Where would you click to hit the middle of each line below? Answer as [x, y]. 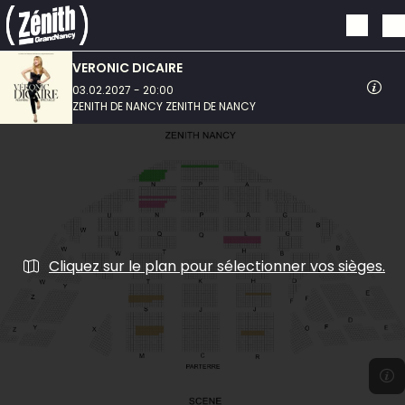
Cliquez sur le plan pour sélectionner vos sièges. [217, 266]
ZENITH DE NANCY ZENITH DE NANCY [164, 106]
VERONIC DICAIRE [127, 68]
